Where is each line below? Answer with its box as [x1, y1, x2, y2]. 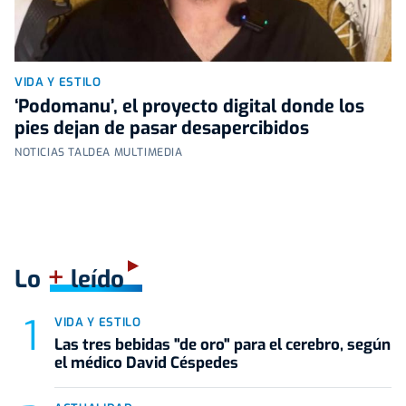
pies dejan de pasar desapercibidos [14, 116, 309, 140]
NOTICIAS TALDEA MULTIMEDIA [14, 145, 183, 159]
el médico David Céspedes [54, 353, 238, 373]
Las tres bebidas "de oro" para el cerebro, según [54, 334, 391, 355]
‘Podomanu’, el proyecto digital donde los [14, 94, 364, 119]
